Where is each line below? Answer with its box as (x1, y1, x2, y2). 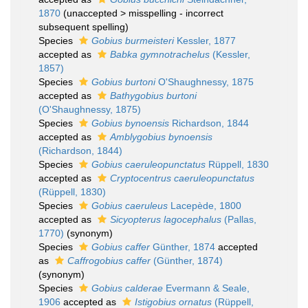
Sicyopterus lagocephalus (110, 214, 221, 225)
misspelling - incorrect (129, 8, 223, 19)
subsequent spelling (38, 21, 125, 32)
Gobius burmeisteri (91, 35, 174, 46)
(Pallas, (221, 214, 256, 225)
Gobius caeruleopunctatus (91, 159, 206, 170)
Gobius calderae (91, 283, 163, 294)
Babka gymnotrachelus (110, 49, 210, 60)
